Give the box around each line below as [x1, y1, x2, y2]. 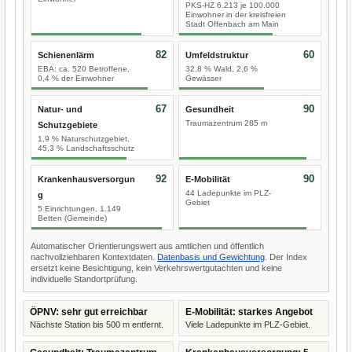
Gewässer [185, 74, 222, 82]
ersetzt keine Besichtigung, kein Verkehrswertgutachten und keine [31, 263, 282, 273]
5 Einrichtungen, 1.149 [38, 204, 121, 213]
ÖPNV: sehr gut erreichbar [30, 306, 148, 317]
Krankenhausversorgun [38, 174, 135, 184]
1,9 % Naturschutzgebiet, [38, 134, 130, 143]
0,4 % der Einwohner [38, 74, 114, 82]
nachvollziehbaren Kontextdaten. [31, 252, 157, 262]
